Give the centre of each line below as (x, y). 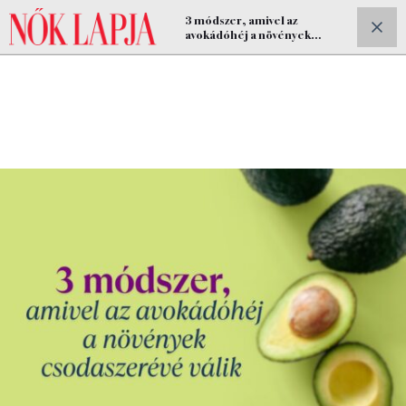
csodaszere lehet (232, 48)
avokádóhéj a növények (248, 34)
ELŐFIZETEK (334, 27)
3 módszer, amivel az (242, 19)
